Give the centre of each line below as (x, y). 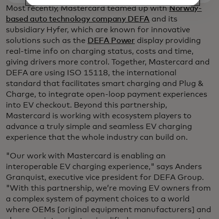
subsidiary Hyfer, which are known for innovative (98, 30)
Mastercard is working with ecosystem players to (99, 116)
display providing (168, 41)
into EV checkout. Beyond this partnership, (87, 105)
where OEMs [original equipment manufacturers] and (109, 210)
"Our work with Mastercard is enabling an (86, 156)
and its (164, 19)
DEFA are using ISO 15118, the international (91, 73)
